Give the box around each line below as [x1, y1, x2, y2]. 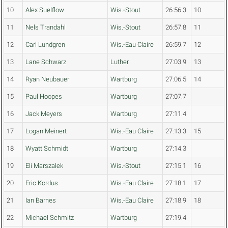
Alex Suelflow [25, 6, 64, 14]
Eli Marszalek [25, 162, 63, 170]
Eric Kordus [25, 179, 58, 187]
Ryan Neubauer [25, 75, 69, 83]
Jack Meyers [25, 110, 62, 118]
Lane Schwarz [25, 58, 66, 66]
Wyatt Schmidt [25, 145, 68, 153]
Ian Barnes [25, 196, 56, 205]
